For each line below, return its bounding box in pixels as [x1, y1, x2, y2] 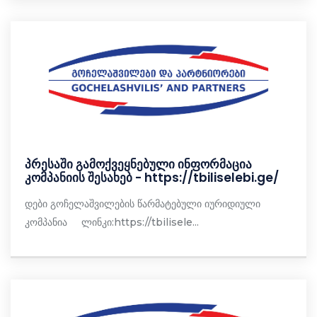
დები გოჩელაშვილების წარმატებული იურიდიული [25, 197, 260, 210]
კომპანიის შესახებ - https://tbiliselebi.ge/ [25, 168, 279, 186]
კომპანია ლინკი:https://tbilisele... [25, 215, 199, 229]
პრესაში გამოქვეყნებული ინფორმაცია [25, 155, 252, 173]
